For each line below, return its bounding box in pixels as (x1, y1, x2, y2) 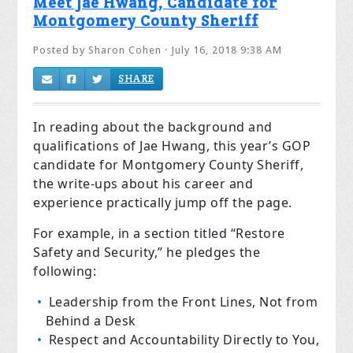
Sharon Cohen (88, 44, 162, 57)
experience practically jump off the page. (33, 194, 292, 212)
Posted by (33, 44, 89, 57)
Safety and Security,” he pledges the (33, 243, 261, 262)
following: (33, 262, 97, 281)
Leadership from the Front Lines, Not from (48, 293, 318, 311)
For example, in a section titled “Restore (33, 225, 285, 243)
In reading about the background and (33, 118, 273, 136)
